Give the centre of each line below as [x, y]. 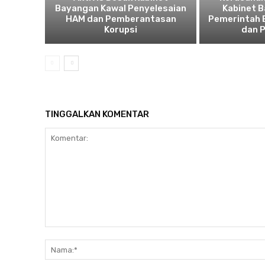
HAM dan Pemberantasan [121, 19]
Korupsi [121, 30]
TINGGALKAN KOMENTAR [97, 114]
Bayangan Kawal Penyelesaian [121, 9]
